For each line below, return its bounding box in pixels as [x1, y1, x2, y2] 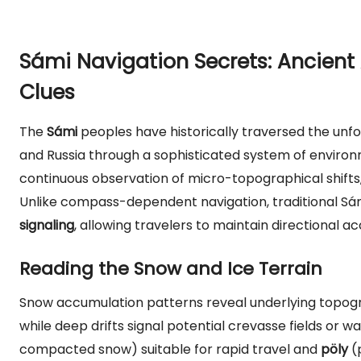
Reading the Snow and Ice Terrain [19, 256, 322, 281]
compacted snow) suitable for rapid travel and [19, 340, 321, 359]
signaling [19, 216, 74, 234]
